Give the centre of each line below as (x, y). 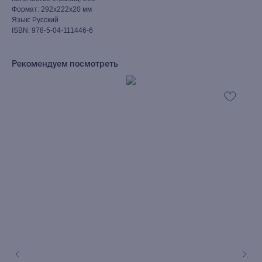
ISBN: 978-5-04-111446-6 (52, 30)
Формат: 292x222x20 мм (52, 9)
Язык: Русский (35, 20)
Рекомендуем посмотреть (65, 64)
